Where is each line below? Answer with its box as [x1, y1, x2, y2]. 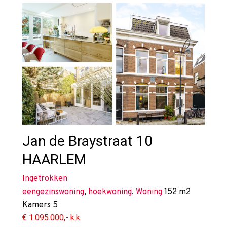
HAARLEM [22, 151, 86, 168]
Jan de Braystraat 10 [22, 133, 153, 150]
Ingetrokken [22, 174, 67, 184]
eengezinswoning [22, 187, 84, 198]
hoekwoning [88, 187, 132, 198]
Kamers [22, 200, 53, 211]
